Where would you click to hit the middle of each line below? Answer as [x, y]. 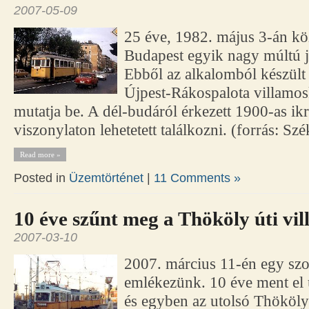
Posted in [41, 178]
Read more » [40, 155]
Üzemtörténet [106, 178]
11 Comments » [197, 178]
